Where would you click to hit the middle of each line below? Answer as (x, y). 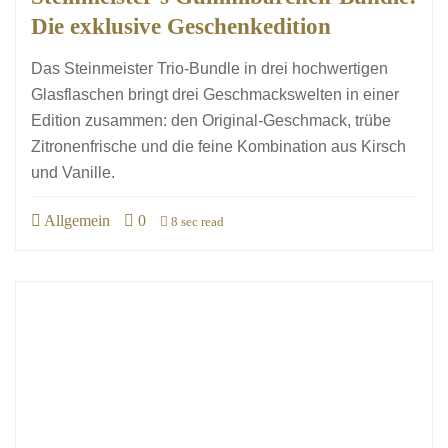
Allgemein (75, 220)
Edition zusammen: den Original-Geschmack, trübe (211, 120)
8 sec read (196, 221)
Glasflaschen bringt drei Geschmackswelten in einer (215, 94)
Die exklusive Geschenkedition (181, 26)
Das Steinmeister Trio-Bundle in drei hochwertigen (209, 68)
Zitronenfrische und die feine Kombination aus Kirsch (218, 146)
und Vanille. (77, 172)
